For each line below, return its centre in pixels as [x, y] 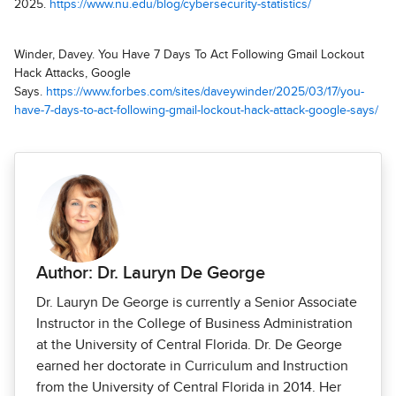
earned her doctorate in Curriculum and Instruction [192, 366]
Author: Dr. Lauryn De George [151, 274]
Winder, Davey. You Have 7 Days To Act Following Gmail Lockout [189, 55]
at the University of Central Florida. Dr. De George [189, 345]
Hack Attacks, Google [72, 74]
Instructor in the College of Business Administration [194, 324]
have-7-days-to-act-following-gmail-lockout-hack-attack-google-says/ [196, 111]
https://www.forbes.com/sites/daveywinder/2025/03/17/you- [205, 92]
